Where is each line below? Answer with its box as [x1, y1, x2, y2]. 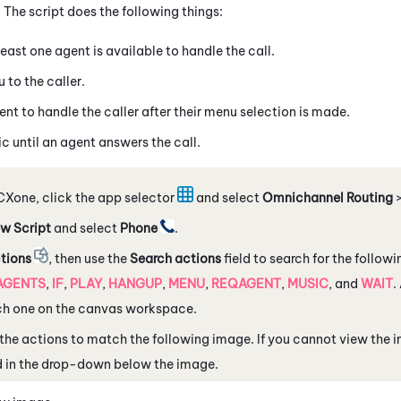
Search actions [130, 250, 222, 267]
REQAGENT [211, 275, 281, 292]
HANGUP [108, 275, 162, 292]
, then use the [48, 250, 131, 267]
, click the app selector [36, 189, 177, 206]
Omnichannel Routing [262, 189, 393, 206]
